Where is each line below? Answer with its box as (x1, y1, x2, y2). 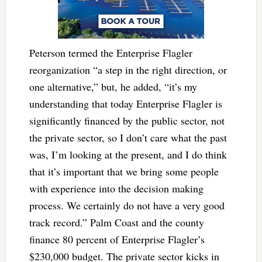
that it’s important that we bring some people (29, 164, 219, 178)
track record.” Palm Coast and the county (29, 215, 204, 229)
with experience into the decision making (29, 181, 204, 195)
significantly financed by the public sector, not (29, 113, 225, 127)
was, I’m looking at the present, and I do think (29, 147, 227, 161)
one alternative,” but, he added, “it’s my (29, 79, 197, 94)
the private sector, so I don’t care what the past (29, 130, 227, 144)
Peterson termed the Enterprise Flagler (29, 45, 192, 60)
